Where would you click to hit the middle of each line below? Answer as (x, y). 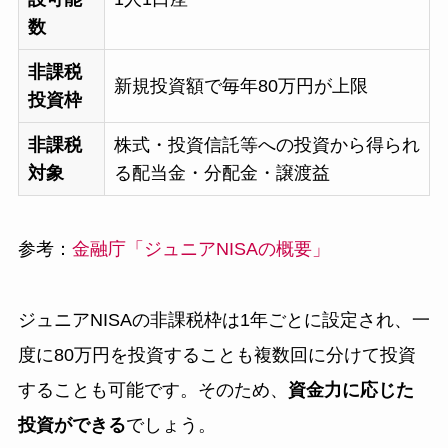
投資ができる (71, 424)
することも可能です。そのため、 (152, 389)
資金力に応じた (350, 389)
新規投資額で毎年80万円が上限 (240, 86)
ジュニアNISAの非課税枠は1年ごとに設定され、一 (223, 319)
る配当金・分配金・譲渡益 (221, 173)
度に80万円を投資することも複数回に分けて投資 (216, 354)
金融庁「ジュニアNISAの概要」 (200, 249)
